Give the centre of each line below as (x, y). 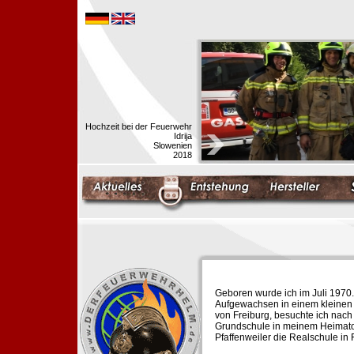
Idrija (183, 136)
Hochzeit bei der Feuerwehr (139, 126)
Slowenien (173, 145)
